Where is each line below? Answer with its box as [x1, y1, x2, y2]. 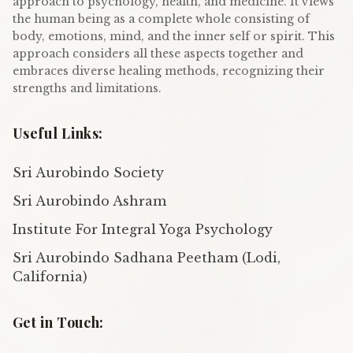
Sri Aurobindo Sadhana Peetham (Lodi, [13, 250, 281, 266]
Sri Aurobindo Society [13, 165, 164, 181]
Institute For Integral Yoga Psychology [13, 221, 273, 238]
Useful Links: [13, 124, 103, 143]
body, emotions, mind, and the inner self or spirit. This [13, 29, 335, 44]
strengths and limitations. [13, 81, 162, 96]
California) [13, 269, 87, 285]
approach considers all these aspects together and [13, 46, 303, 61]
